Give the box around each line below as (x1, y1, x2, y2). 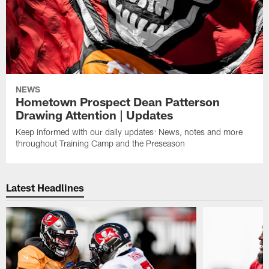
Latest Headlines (6, 181, 85, 193)
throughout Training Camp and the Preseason (16, 138, 186, 148)
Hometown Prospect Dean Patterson (16, 94, 220, 109)
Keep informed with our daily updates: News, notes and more (16, 126, 243, 137)
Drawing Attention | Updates (16, 107, 174, 122)
